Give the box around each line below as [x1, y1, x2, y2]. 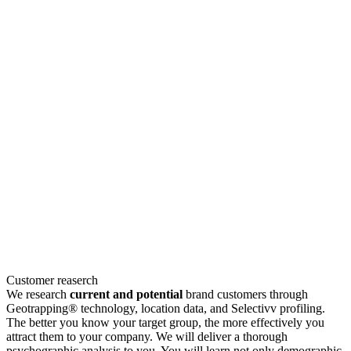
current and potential [70, 287, 186, 301]
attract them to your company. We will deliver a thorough [6, 329, 288, 343]
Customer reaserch [6, 273, 98, 287]
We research [6, 287, 70, 301]
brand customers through [186, 287, 308, 301]
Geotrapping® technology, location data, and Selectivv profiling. [6, 301, 325, 315]
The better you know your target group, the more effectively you [6, 315, 324, 329]
